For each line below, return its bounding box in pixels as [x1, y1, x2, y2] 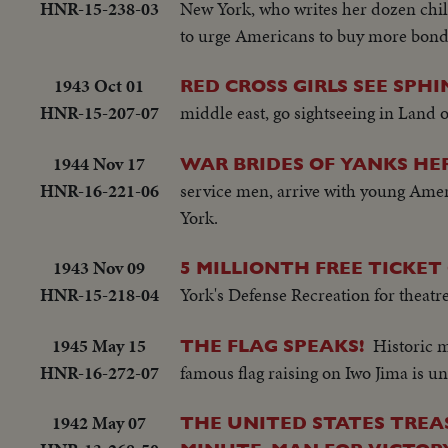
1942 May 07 [52, 410, 146, 436]
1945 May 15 [52, 332, 146, 358]
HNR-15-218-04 [39, 282, 159, 308]
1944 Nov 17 [53, 150, 145, 176]
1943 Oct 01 [54, 73, 144, 99]
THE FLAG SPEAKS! [180, 334, 364, 356]
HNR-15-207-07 [39, 100, 159, 126]
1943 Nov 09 [53, 255, 145, 281]
